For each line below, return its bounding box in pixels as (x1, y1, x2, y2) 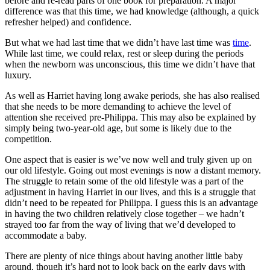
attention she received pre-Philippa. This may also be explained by (5, 112, 256, 123)
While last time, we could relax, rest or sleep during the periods (5, 48, 243, 59)
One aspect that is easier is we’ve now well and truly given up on (5, 154, 252, 165)
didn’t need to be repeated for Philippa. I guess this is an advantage (5, 198, 258, 209)
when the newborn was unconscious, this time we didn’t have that (5, 59, 255, 70)
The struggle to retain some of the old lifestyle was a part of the (5, 176, 243, 187)
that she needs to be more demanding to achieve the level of (5, 101, 231, 112)
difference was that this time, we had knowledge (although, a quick (5, 6, 259, 17)
